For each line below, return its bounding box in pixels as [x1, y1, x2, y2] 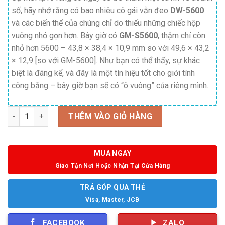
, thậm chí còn [158, 30, 205, 40]
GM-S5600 [119, 30, 158, 40]
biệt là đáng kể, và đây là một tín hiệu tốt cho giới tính [12, 68, 195, 78]
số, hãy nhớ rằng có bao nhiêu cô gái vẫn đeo [12, 5, 170, 15]
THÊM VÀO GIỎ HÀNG [68, 111, 153, 121]
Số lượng [7, 107, 37, 116]
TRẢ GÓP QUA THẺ [79, 183, 146, 191]
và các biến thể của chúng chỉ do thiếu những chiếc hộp [12, 18, 200, 28]
